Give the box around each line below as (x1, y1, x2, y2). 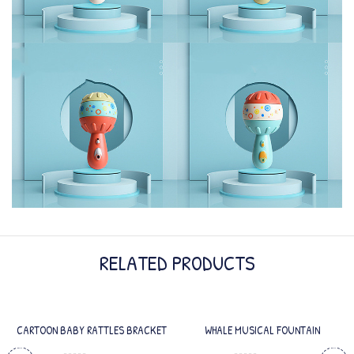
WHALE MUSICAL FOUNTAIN (205, 322, 320, 337)
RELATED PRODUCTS (99, 248, 255, 277)
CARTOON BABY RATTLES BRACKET (17, 322, 167, 337)
